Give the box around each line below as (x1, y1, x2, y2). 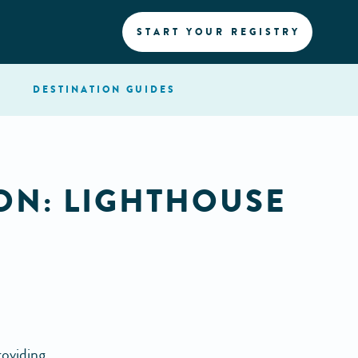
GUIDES (125, 82, 176, 97)
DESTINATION (32, 82, 121, 97)
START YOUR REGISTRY (137, 25, 300, 39)
